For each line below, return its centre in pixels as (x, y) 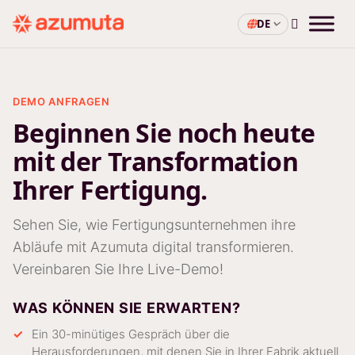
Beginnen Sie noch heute (164, 133)
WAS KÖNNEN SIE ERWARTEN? (127, 308)
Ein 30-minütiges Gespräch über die (131, 334)
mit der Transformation (155, 161)
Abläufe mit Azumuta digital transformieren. (153, 247)
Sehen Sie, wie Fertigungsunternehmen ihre (154, 225)
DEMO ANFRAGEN (61, 101)
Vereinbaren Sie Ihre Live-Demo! (118, 269)
